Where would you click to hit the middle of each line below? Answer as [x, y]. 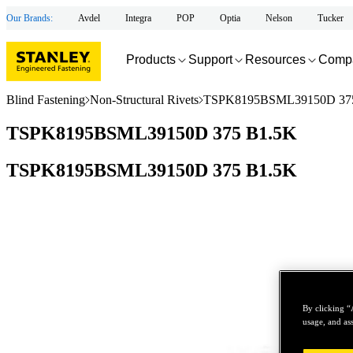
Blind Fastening [46, 100]
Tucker [331, 18]
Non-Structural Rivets [144, 100]
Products [151, 59]
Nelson [279, 18]
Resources [275, 59]
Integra [138, 18]
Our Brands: [30, 18]
